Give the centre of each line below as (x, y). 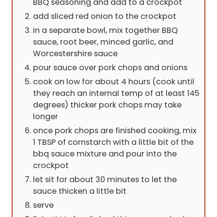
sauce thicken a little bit (80, 191)
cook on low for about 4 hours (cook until (114, 82)
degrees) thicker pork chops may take (107, 105)
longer (46, 117)
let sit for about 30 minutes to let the (105, 180)
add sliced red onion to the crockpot (105, 16)
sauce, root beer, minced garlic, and (103, 42)
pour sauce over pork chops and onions (110, 68)
